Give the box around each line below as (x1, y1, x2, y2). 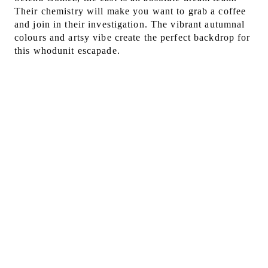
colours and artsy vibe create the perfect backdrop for (14, 32, 251, 43)
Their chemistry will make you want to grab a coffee (14, 6, 246, 17)
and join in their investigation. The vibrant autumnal (14, 19, 245, 30)
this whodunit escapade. (14, 45, 120, 56)
